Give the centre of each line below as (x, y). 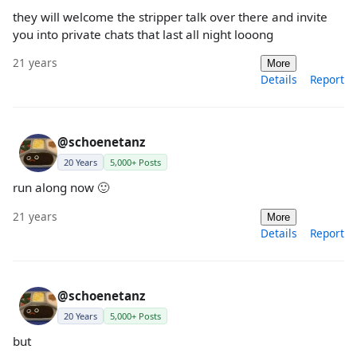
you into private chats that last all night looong (143, 35)
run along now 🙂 (61, 188)
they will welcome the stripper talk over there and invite (170, 17)
